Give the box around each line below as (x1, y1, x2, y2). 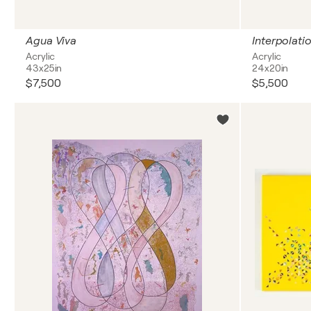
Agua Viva (26, 35, 77, 47)
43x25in (26, 62, 62, 74)
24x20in (252, 62, 289, 74)
